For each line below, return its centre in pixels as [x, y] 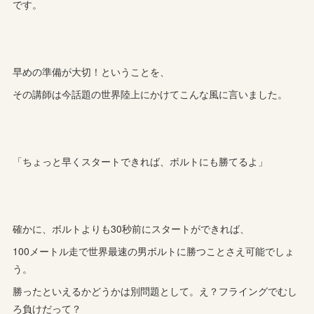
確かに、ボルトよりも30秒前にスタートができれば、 [131, 228]
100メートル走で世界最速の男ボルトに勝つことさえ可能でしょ [154, 251]
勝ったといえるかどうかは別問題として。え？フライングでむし [155, 291]
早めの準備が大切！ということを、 [91, 71]
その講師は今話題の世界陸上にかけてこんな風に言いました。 [150, 94]
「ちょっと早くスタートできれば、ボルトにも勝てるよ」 [141, 161]
